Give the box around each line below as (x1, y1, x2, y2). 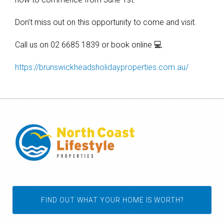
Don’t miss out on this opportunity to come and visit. (15, 17, 196, 27)
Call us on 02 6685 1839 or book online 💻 (15, 40, 162, 49)
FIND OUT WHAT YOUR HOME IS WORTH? (40, 195, 183, 204)
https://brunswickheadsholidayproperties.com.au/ (15, 62, 188, 72)
